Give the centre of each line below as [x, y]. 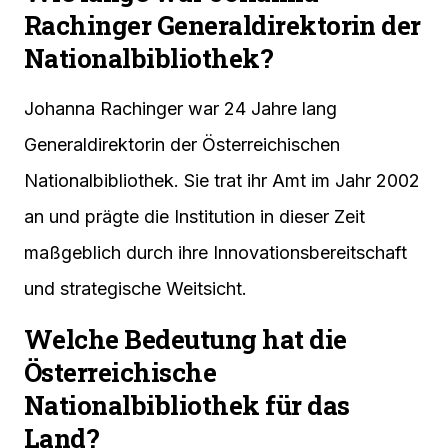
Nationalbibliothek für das [187, 405]
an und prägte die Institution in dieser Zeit [194, 217]
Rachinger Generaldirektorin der [222, 25]
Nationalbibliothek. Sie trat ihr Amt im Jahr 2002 [222, 181]
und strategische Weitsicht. [135, 289]
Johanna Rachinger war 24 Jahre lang [180, 109]
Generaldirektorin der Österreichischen [182, 145]
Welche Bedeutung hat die [185, 339]
